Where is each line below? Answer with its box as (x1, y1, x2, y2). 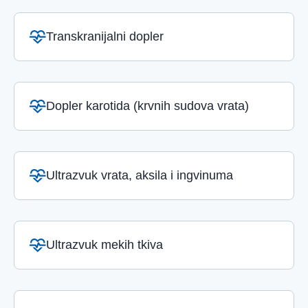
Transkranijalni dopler (46, 30, 164, 43)
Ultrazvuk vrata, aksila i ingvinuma (46, 168, 233, 182)
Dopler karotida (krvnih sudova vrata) (46, 99, 249, 113)
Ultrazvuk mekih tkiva (46, 238, 163, 252)
